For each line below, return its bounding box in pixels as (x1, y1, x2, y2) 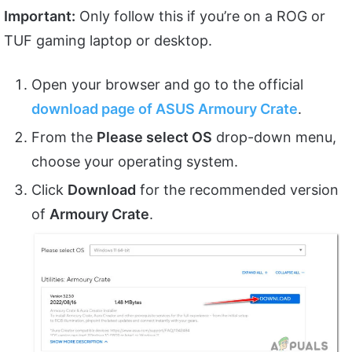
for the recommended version (136, 181, 339, 198)
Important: (4, 7, 75, 24)
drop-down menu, (212, 128, 336, 145)
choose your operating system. (31, 152, 238, 170)
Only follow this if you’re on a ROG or (75, 7, 325, 24)
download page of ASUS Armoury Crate (31, 100, 298, 117)
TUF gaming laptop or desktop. (4, 31, 216, 49)
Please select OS (97, 128, 212, 145)
